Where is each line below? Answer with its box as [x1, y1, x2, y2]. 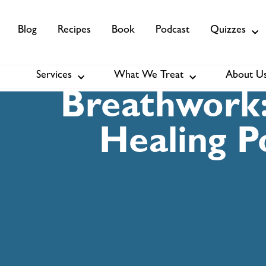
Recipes [58, 26, 91, 36]
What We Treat [113, 71, 183, 81]
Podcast [156, 26, 189, 36]
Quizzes [210, 26, 246, 36]
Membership [142, 73, 202, 85]
